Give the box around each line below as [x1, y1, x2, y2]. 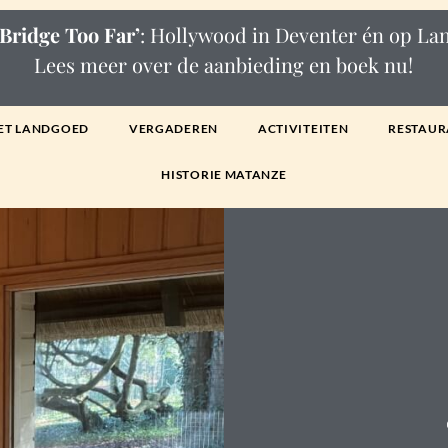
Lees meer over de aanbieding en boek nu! [34, 51, 414, 78]
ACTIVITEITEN [257, 121, 349, 136]
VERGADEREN [128, 121, 218, 136]
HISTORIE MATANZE [161, 167, 287, 182]
